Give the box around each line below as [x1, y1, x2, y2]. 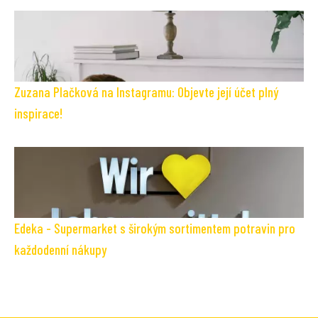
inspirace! [14, 104, 62, 121]
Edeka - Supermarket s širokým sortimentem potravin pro [14, 219, 295, 236]
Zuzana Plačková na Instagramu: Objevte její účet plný [14, 83, 278, 100]
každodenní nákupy [14, 241, 106, 258]
